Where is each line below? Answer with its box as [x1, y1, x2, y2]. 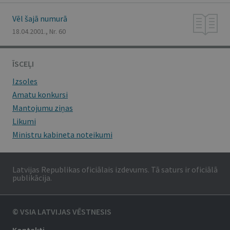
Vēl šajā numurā [12, 13, 67, 24]
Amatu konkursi [12, 89, 68, 100]
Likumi [12, 116, 36, 126]
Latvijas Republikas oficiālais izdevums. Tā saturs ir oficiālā [12, 164, 218, 175]
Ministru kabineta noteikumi [12, 129, 112, 140]
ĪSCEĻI [12, 59, 34, 69]
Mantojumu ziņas [12, 103, 73, 113]
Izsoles [12, 76, 37, 86]
